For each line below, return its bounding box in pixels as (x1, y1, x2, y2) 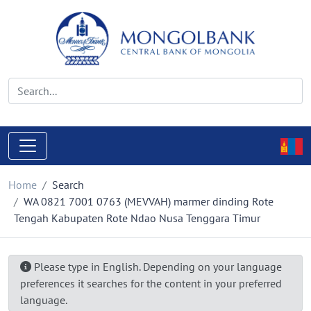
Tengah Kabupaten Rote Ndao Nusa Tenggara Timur (14, 211, 260, 225)
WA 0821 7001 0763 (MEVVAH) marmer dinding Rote (24, 194, 274, 208)
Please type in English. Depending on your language (31, 260, 282, 274)
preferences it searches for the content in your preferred (20, 276, 282, 290)
